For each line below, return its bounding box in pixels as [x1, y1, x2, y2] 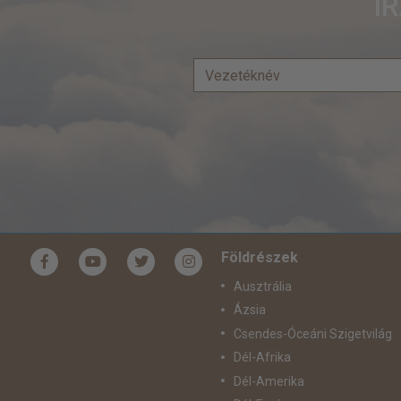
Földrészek [220, 249, 298, 267]
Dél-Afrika [233, 350, 291, 365]
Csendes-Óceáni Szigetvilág [233, 326, 392, 341]
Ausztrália [233, 278, 292, 294]
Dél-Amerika [233, 373, 304, 388]
